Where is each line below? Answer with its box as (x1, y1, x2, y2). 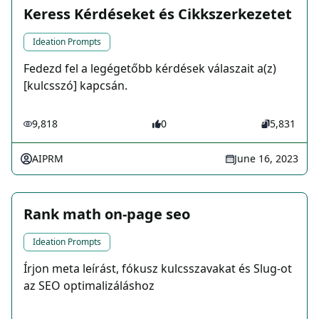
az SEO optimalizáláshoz (23, 278, 155, 294)
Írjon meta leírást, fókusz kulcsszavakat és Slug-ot (23, 261, 292, 277)
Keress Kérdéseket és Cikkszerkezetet (23, 4, 292, 24)
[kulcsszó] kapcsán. (23, 78, 127, 94)
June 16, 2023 (234, 152, 298, 166)
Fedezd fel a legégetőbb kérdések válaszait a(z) (23, 61, 276, 77)
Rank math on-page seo (23, 204, 190, 224)
